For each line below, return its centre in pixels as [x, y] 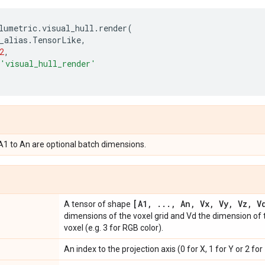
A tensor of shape [98, 204]
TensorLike [57, 40]
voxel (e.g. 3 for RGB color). [114, 228]
